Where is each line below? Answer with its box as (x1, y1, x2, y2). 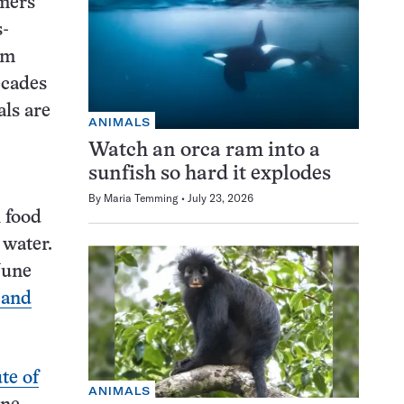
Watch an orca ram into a (88, 142, 320, 161)
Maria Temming (104, 191, 179, 206)
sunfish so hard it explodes (88, 165, 331, 185)
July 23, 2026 (188, 191, 253, 206)
